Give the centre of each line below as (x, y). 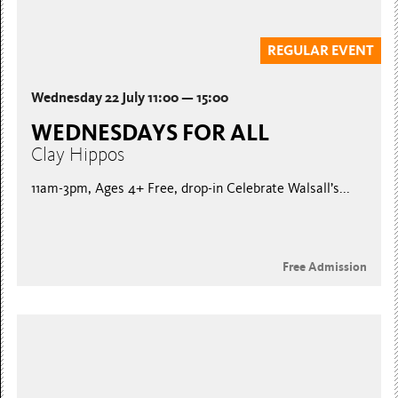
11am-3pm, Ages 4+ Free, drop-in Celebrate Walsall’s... (191, 188)
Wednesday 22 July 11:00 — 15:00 (130, 97)
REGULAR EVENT (320, 50)
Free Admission (324, 267)
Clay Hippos (78, 154)
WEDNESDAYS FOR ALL (151, 132)
